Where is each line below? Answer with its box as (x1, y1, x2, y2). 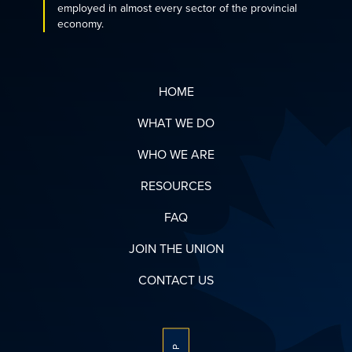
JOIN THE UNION (128, 240, 224, 258)
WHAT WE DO (137, 114, 214, 133)
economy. (57, 16, 104, 33)
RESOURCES (141, 177, 211, 196)
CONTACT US (138, 271, 214, 290)
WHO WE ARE (137, 145, 214, 164)
